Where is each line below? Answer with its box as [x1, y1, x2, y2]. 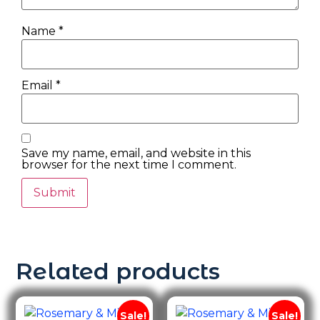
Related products [16, 257, 220, 286]
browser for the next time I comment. [21, 158, 236, 172]
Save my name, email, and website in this [21, 146, 251, 161]
